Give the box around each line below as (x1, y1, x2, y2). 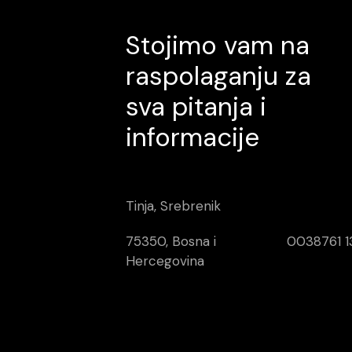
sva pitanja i (126, 89, 266, 123)
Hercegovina (126, 252, 204, 270)
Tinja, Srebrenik (126, 197, 221, 215)
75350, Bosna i (126, 233, 216, 251)
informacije (126, 119, 259, 154)
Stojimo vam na (126, 27, 310, 62)
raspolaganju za (126, 58, 311, 93)
